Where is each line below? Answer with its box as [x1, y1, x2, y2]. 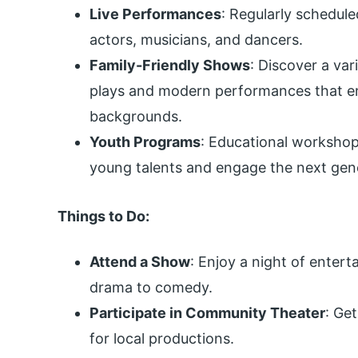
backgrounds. [89, 108, 182, 125]
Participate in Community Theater [89, 304, 325, 321]
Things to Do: [58, 208, 149, 225]
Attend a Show [89, 253, 190, 270]
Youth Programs [89, 133, 201, 150]
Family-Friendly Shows [89, 57, 250, 74]
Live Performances [89, 6, 221, 22]
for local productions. [89, 329, 234, 347]
